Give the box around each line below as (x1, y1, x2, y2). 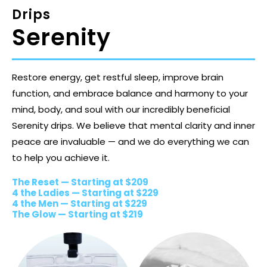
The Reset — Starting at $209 (12, 175, 148, 188)
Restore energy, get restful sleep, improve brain (12, 70, 223, 83)
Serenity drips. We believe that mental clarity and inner (12, 119, 255, 132)
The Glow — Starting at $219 (12, 207, 143, 221)
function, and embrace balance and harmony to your (12, 86, 248, 100)
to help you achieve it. (12, 151, 110, 164)
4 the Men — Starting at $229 (12, 197, 147, 210)
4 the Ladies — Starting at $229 (12, 186, 159, 199)
